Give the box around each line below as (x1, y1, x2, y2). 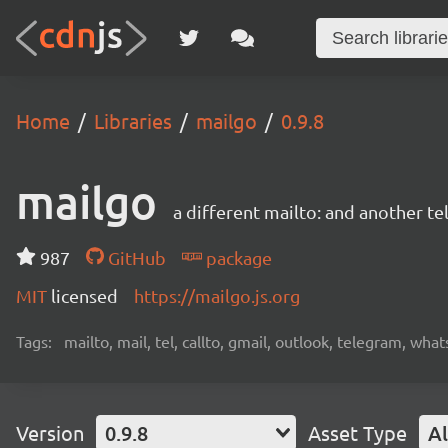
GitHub (103, 247, 166, 268)
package (201, 247, 272, 268)
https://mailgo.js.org (134, 285, 300, 306)
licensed (51, 285, 118, 306)
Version (16, 420, 84, 445)
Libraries (94, 108, 172, 133)
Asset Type (308, 420, 407, 445)
